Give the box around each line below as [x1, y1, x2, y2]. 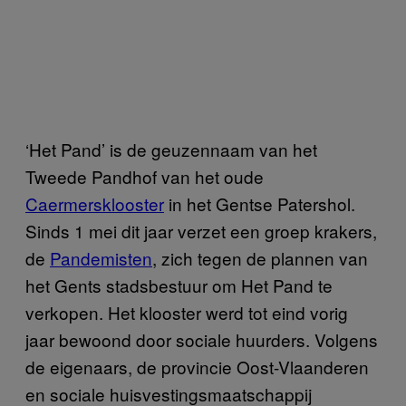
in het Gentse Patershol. [164, 190, 355, 216]
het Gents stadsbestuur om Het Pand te [25, 272, 333, 297]
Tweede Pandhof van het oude [25, 163, 264, 188]
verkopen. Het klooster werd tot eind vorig [25, 299, 348, 324]
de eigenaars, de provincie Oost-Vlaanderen [25, 353, 369, 379]
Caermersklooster [25, 190, 164, 216]
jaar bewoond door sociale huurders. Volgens [25, 326, 378, 352]
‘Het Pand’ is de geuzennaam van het [25, 136, 317, 161]
